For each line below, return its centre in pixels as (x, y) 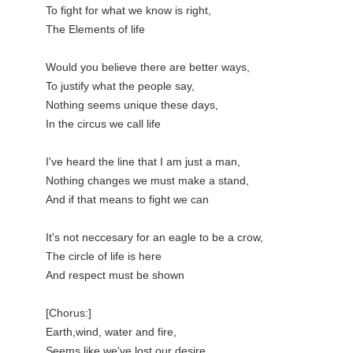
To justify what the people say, (120, 86)
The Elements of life (95, 29)
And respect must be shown (115, 275)
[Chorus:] (69, 313)
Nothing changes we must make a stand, (147, 180)
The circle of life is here (104, 256)
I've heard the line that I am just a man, (143, 162)
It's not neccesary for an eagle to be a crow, (154, 237)
